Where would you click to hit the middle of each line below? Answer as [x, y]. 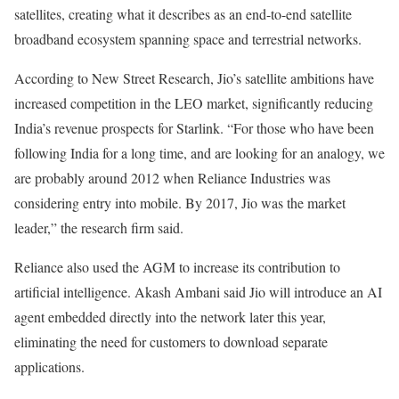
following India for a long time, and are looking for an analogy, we [199, 153]
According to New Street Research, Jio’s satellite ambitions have [194, 78]
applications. [49, 367]
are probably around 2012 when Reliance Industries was [172, 178]
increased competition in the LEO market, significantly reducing [194, 103]
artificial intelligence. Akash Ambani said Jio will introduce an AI [198, 292]
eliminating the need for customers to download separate [171, 342]
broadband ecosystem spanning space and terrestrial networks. [188, 39]
